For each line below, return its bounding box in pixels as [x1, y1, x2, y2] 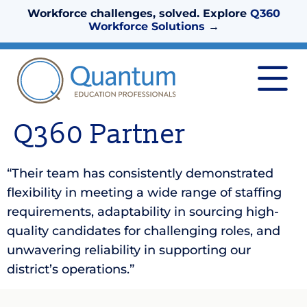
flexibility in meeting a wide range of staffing [7, 185, 282, 201]
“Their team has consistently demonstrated [7, 166, 273, 182]
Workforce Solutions [88, 20, 205, 33]
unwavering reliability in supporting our [7, 243, 251, 258]
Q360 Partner [14, 118, 186, 152]
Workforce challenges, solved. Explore [27, 7, 250, 20]
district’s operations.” [7, 262, 134, 278]
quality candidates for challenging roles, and [7, 223, 280, 239]
